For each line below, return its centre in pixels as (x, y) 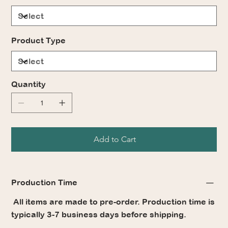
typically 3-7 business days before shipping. (99, 215)
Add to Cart (115, 139)
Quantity (29, 84)
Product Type (39, 40)
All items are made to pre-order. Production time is (113, 202)
